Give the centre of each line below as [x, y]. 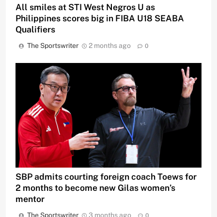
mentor [30, 199]
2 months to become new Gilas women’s [95, 188]
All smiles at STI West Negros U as [85, 7]
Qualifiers [35, 30]
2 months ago [110, 46]
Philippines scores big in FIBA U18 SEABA [100, 18]
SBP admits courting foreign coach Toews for [106, 177]
